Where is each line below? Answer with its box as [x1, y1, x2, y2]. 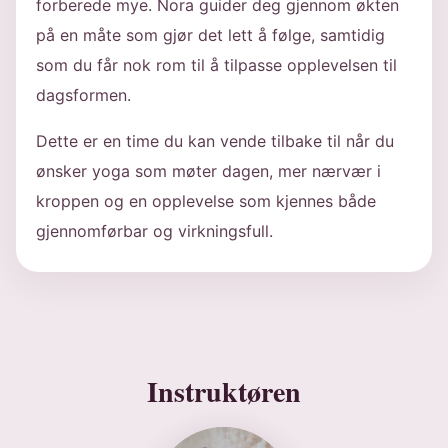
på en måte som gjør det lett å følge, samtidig [36, 25, 385, 45]
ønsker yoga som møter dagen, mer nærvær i [36, 161, 381, 181]
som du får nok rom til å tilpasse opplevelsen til [36, 55, 397, 75]
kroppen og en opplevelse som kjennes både [36, 191, 376, 211]
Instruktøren [147, 371, 301, 412]
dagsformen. [36, 85, 131, 105]
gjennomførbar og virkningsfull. [36, 221, 273, 241]
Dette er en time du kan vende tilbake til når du [36, 131, 394, 151]
